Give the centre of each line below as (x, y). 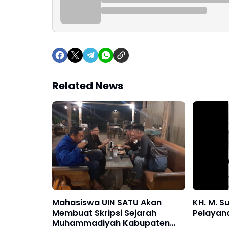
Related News (88, 86)
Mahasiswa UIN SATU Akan (107, 202)
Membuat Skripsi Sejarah (104, 213)
